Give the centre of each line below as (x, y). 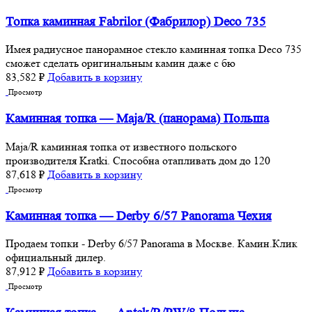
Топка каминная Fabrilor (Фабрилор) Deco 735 (136, 22)
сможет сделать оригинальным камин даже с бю (120, 63)
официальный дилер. (56, 258)
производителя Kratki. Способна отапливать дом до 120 (138, 160)
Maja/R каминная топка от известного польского (121, 146)
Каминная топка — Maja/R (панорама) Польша (137, 119)
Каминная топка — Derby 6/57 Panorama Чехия (139, 216)
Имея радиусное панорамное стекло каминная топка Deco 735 (154, 49)
